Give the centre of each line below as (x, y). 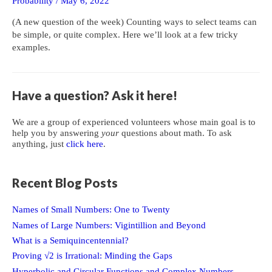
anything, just (39, 144)
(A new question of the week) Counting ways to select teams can (134, 22)
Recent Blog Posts (65, 183)
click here (85, 144)
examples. (31, 48)
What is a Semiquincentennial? (70, 241)
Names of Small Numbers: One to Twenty (91, 210)
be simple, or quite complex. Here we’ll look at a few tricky (125, 35)
